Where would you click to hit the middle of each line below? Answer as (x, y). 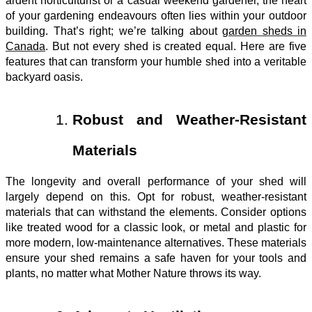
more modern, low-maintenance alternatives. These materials (156, 242)
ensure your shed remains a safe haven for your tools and (156, 258)
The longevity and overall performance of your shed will (156, 181)
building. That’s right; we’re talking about (114, 31)
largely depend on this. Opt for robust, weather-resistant (156, 196)
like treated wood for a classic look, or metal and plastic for (156, 227)
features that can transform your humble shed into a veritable (156, 61)
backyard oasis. (44, 77)
